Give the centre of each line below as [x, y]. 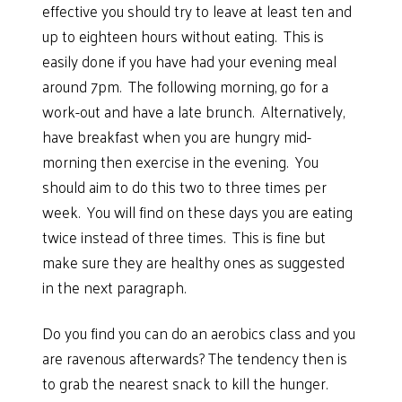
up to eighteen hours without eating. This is [184, 35]
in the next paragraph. [114, 287]
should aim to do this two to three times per [185, 186]
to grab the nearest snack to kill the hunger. [187, 384]
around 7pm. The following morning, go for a [186, 86]
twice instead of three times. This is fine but [184, 236]
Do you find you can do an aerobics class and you [199, 333]
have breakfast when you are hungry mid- [177, 136]
